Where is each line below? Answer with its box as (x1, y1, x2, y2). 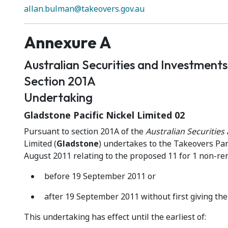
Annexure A (24, 32, 111, 52)
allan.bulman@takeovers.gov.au (24, 3, 145, 15)
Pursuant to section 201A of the (24, 126, 146, 137)
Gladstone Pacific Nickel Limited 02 (24, 109, 185, 122)
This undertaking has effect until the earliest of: (24, 211, 206, 223)
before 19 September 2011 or (44, 170, 156, 182)
